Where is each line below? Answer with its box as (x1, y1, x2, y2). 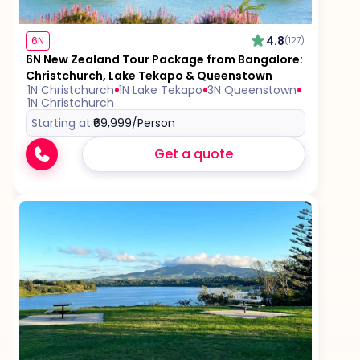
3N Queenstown (207, 82, 297, 99)
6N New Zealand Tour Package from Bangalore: (26, 51, 303, 68)
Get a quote (153, 145, 233, 164)
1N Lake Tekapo (119, 82, 202, 99)
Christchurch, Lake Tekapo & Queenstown (26, 67, 272, 84)
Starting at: (31, 115, 93, 132)
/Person (132, 115, 175, 132)
